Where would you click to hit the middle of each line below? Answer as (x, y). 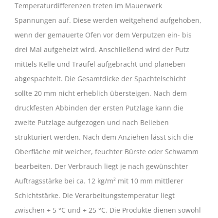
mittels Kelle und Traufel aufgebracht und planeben (100, 64)
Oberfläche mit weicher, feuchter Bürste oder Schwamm (107, 152)
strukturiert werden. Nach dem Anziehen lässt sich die (104, 137)
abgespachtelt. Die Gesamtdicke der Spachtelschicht (100, 79)
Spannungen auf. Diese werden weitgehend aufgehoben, (108, 20)
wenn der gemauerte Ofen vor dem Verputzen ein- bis (103, 35)
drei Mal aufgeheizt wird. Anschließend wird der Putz (102, 49)
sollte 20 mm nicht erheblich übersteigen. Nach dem (101, 93)
